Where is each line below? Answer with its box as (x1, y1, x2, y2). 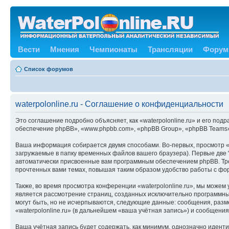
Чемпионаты (89, 45, 138, 54)
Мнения (50, 45, 79, 54)
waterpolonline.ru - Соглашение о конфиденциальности (15, 100, 223, 108)
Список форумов (24, 66, 73, 72)
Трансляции (148, 45, 193, 54)
